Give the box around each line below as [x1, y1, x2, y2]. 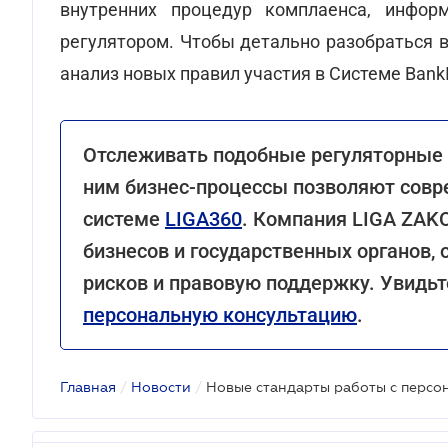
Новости [131, 379, 191, 395]
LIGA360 [165, 207, 242, 231]
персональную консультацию [83, 303, 357, 327]
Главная [60, 379, 116, 395]
